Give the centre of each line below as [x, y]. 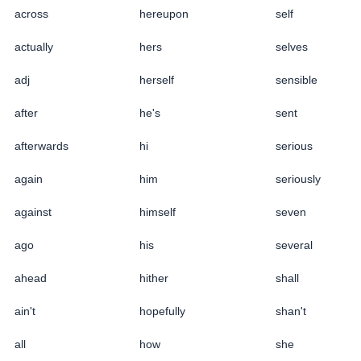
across [31, 13]
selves [292, 46]
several [294, 245]
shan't [291, 311]
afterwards [41, 145]
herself [157, 79]
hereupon [164, 13]
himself [158, 212]
